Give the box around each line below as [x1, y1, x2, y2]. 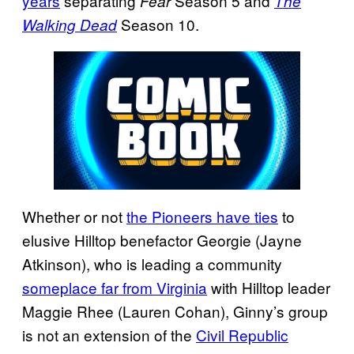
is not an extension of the [22, 323, 196, 345]
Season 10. [117, 13, 199, 36]
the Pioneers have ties [126, 205, 278, 227]
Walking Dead [22, 14, 117, 36]
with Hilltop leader [207, 276, 330, 298]
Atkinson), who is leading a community [22, 252, 282, 274]
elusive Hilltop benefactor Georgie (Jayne [22, 228, 302, 250]
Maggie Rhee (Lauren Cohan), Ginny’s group [22, 299, 328, 322]
